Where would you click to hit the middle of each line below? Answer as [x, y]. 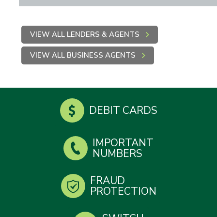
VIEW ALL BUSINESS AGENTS [83, 55]
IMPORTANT [123, 143]
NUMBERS [117, 153]
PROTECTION [123, 191]
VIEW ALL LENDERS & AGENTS [85, 34]
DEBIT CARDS [123, 110]
